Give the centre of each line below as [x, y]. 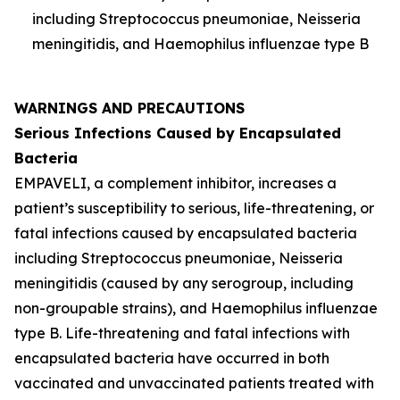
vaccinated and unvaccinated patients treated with [194, 383]
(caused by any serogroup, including [225, 283]
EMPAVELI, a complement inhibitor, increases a [175, 183]
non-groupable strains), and [111, 308]
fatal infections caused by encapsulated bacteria [186, 233]
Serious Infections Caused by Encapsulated [178, 133]
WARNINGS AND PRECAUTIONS [129, 108]
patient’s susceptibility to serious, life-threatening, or [194, 208]
